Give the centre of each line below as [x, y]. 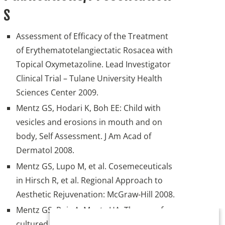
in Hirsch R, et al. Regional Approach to [90, 180]
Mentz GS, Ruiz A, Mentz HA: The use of [90, 210]
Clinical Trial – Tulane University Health [89, 79]
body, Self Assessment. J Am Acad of [84, 136]
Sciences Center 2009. [58, 93]
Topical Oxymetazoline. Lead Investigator [94, 65]
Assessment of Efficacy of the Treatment [92, 36]
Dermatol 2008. [45, 150]
